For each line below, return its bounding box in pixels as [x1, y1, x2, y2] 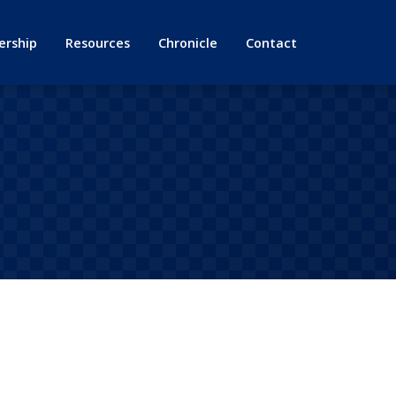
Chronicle [158, 34, 217, 51]
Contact [246, 34, 297, 51]
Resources [65, 34, 130, 51]
